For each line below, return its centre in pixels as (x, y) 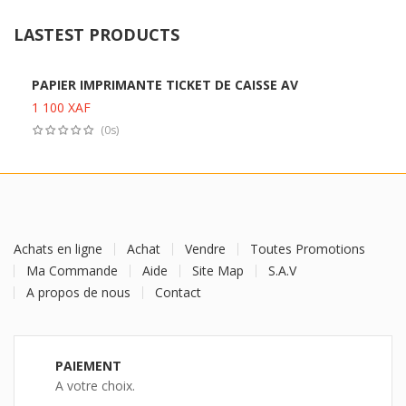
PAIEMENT (88, 365)
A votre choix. (95, 385)
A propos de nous (78, 292)
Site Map (218, 270)
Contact (178, 292)
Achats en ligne (58, 248)
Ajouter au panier (213, 112)
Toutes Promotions (308, 248)
